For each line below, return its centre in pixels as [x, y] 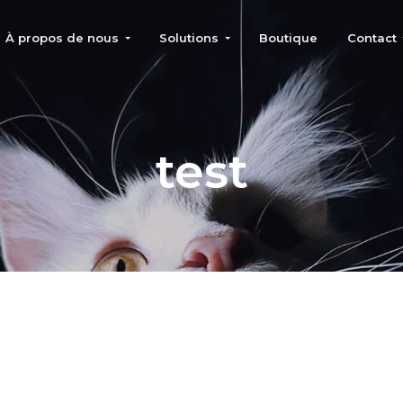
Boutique [289, 38]
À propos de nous [63, 38]
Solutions [189, 38]
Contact [372, 38]
